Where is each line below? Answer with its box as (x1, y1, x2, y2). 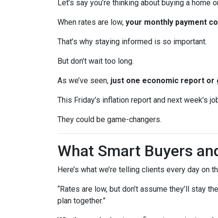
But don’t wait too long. (57, 56, 134, 66)
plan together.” (57, 196, 106, 205)
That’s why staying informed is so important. (57, 37, 207, 46)
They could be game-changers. (57, 115, 162, 124)
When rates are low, (57, 18, 126, 27)
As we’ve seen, (57, 76, 110, 85)
